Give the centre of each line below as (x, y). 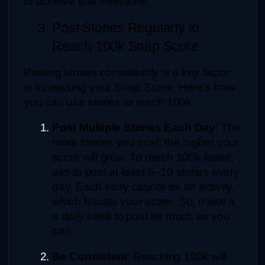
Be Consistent (90, 257)
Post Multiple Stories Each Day (134, 128)
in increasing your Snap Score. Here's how (130, 88)
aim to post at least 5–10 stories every (146, 172)
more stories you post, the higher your (146, 143)
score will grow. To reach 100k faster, (143, 157)
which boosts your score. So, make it (143, 202)
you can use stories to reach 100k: (109, 102)
